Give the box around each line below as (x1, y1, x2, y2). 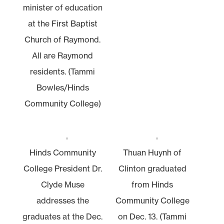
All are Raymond (32, 50, 93, 60)
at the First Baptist (27, 18, 97, 28)
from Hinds (131, 179, 173, 189)
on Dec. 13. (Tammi (118, 211, 187, 221)
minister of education (22, 2, 102, 12)
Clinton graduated (118, 163, 186, 173)
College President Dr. (23, 163, 102, 173)
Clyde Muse (40, 179, 84, 189)
